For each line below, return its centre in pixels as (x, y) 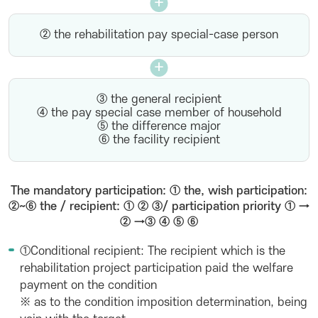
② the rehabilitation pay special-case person (159, 35)
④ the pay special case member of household (159, 113)
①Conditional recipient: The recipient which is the (153, 251)
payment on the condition (88, 285)
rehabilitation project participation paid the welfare (157, 268)
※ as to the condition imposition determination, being (164, 302)
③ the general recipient (159, 99)
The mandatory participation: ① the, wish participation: (159, 191)
